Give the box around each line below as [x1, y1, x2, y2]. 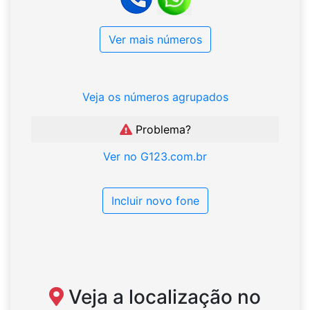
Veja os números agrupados [82, 90, 228, 104]
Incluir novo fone [111, 194, 199, 208]
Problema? [131, 122, 191, 137]
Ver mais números [108, 33, 202, 47]
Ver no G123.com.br [103, 149, 207, 164]
